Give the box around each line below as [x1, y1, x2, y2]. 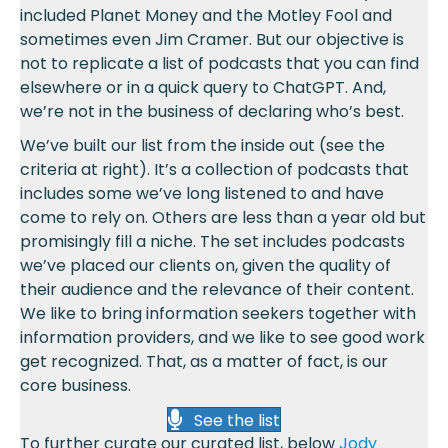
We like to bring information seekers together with [20, 301, 416, 325]
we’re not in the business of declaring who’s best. [20, 99, 404, 123]
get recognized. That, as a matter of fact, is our [20, 349, 388, 373]
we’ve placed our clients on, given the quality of [20, 253, 391, 277]
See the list [194, 408, 280, 432]
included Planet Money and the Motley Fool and [20, 3, 392, 27]
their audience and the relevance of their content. [20, 277, 414, 301]
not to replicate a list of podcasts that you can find [20, 51, 419, 75]
